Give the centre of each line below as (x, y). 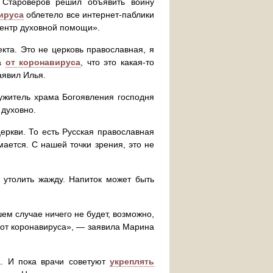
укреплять (132, 261)
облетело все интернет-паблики (89, 15)
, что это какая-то (118, 62)
